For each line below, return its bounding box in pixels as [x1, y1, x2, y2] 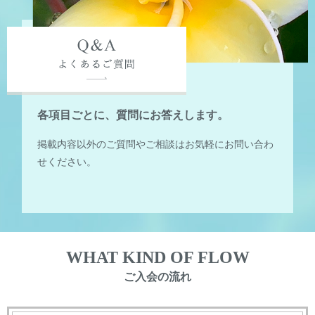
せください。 [37, 157, 96, 168]
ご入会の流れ [124, 271, 191, 283]
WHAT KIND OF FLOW [65, 248, 250, 267]
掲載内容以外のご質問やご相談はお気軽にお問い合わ [37, 139, 274, 150]
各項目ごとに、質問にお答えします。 [37, 109, 229, 122]
